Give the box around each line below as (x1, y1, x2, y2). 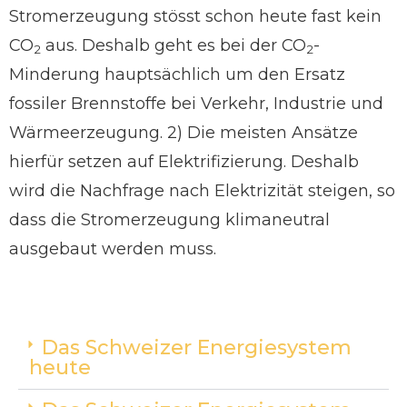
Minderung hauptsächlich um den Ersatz (9, 65, 345, 84)
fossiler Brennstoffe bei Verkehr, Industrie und (9, 94, 383, 114)
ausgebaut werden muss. (9, 239, 216, 259)
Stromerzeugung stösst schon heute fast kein (9, 6, 382, 26)
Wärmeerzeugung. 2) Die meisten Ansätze (9, 123, 358, 143)
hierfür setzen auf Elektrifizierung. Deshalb (9, 152, 359, 172)
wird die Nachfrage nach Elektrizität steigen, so (9, 181, 395, 201)
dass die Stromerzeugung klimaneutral (9, 210, 330, 230)
